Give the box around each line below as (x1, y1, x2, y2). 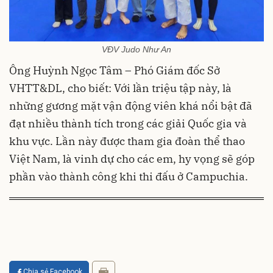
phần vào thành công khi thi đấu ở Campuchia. (9, 169, 248, 184)
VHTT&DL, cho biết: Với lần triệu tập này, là (9, 81, 232, 96)
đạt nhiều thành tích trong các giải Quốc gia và (9, 116, 247, 131)
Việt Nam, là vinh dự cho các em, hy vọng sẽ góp (9, 152, 255, 166)
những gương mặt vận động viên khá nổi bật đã (9, 99, 252, 113)
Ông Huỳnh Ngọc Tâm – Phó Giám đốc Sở (9, 63, 220, 78)
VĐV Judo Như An (102, 44, 171, 55)
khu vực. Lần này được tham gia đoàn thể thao (9, 134, 245, 149)
